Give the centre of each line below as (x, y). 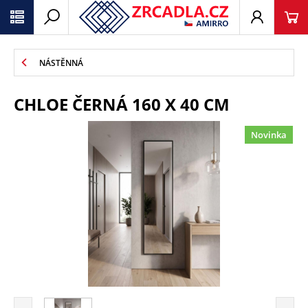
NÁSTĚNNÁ (61, 63)
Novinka (269, 135)
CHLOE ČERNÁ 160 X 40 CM (122, 104)
